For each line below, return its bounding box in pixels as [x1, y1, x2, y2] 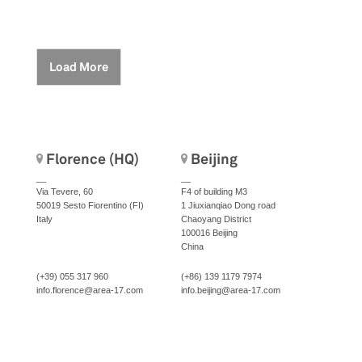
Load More [49, 58, 108, 75]
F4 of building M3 [181, 186, 247, 196]
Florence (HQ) [46, 149, 139, 169]
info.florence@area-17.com [36, 284, 143, 295]
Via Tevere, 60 [36, 186, 93, 196]
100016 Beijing [181, 227, 238, 238]
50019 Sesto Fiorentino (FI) [36, 200, 144, 210]
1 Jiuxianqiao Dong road [181, 200, 276, 210]
